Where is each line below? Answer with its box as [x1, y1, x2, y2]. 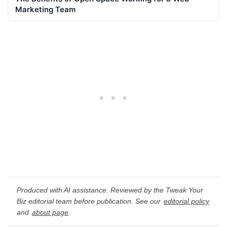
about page [32, 208, 68, 217]
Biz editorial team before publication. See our [17, 197, 163, 206]
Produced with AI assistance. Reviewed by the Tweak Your [17, 186, 203, 195]
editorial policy [164, 197, 209, 206]
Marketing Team [15, 4, 75, 14]
